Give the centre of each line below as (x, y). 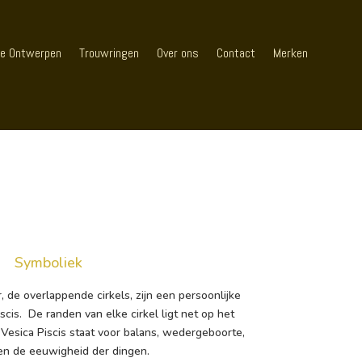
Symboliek (48, 263)
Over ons (178, 53)
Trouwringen (109, 53)
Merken (291, 53)
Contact (236, 53)
